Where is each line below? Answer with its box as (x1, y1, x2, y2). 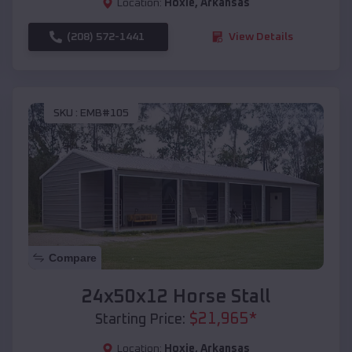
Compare (49, 251, 97, 264)
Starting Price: (95, 312, 185, 327)
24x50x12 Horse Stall (82, 287, 270, 306)
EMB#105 (80, 108, 129, 119)
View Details (229, 31, 293, 42)
